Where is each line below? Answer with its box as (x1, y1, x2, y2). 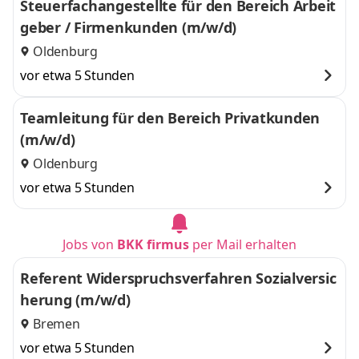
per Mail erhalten (189, 236, 296, 253)
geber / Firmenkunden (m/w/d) (20, 18, 236, 37)
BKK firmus (117, 236, 189, 253)
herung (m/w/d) (20, 290, 131, 309)
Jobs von (63, 236, 117, 253)
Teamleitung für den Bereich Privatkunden (20, 108, 320, 127)
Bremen (33, 315, 80, 333)
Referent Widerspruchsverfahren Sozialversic (20, 268, 337, 288)
